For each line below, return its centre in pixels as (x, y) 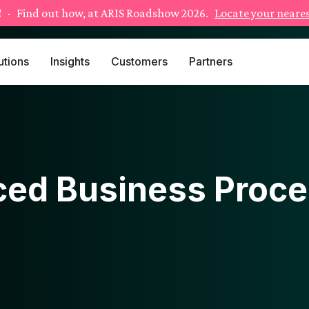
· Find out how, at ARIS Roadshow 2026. (108, 13)
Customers (139, 61)
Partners (210, 61)
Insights (70, 61)
